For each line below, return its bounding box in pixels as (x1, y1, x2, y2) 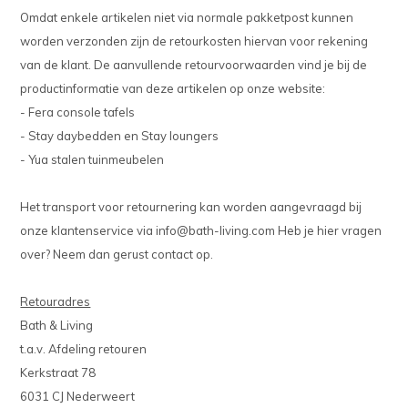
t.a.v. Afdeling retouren (20, 342, 148, 357)
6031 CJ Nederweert (20, 389, 136, 404)
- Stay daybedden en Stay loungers (20, 128, 219, 144)
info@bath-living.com (156, 223, 276, 239)
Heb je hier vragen (275, 223, 382, 239)
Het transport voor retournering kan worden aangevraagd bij (20, 199, 362, 215)
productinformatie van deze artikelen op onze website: (20, 81, 326, 97)
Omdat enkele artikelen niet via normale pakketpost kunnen (20, 10, 354, 25)
